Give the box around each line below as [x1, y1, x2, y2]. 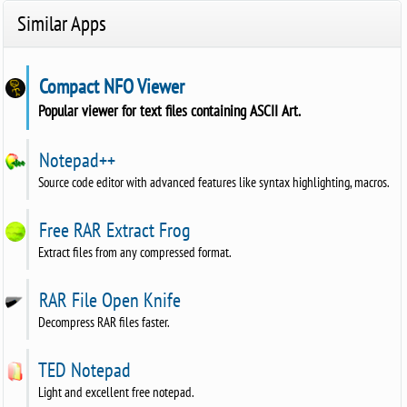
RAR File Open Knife [35, 286, 182, 313]
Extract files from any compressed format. [38, 243, 233, 261]
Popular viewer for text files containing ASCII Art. [38, 99, 302, 121]
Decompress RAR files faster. [38, 313, 171, 331]
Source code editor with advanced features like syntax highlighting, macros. [38, 173, 391, 191]
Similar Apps [17, 9, 107, 36]
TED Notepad [35, 356, 132, 382]
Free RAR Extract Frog [35, 216, 192, 243]
